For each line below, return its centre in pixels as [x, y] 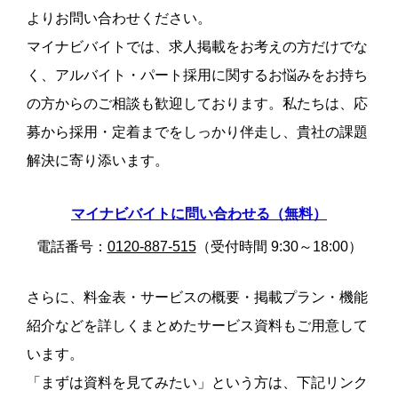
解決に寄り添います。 [98, 161]
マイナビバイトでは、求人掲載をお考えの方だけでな [197, 47]
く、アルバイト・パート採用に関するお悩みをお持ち [197, 76]
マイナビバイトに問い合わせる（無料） [199, 214]
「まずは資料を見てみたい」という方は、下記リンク [197, 383]
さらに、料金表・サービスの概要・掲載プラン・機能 [197, 298]
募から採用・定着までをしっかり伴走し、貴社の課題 [197, 132]
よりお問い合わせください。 [119, 19]
